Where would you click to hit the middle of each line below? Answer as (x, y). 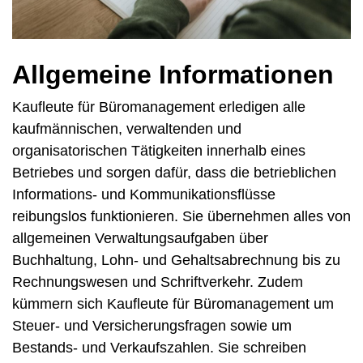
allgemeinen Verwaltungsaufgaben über (140, 239)
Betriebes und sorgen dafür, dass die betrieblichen (174, 173)
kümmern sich (60, 304)
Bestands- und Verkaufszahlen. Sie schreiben (159, 348)
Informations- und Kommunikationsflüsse (144, 195)
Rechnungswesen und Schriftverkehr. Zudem (158, 282)
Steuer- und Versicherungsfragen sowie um (152, 326)
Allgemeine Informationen (173, 75)
